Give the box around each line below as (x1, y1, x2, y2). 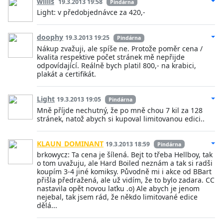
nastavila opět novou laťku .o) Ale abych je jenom (37, 184, 200, 194)
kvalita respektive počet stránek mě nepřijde (37, 52, 185, 62)
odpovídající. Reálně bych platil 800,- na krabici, (37, 60, 196, 70)
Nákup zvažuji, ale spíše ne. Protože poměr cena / (37, 43, 203, 53)
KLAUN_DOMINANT (37, 138, 104, 148)
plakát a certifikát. (37, 69, 96, 79)
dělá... (37, 201, 57, 211)
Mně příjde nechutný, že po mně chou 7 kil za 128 (37, 105, 203, 115)
